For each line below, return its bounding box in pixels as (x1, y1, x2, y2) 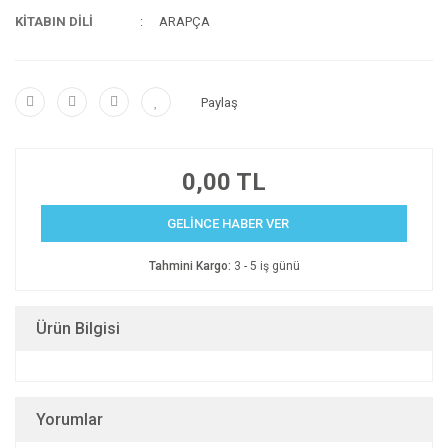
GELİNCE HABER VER (166, 216, 289, 231)
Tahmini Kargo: (148, 259, 231, 273)
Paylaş (201, 94, 238, 110)
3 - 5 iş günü (230, 259, 300, 273)
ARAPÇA (159, 14, 211, 29)
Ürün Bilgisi (36, 319, 120, 338)
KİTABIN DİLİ (15, 14, 93, 29)
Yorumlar (36, 410, 103, 429)
